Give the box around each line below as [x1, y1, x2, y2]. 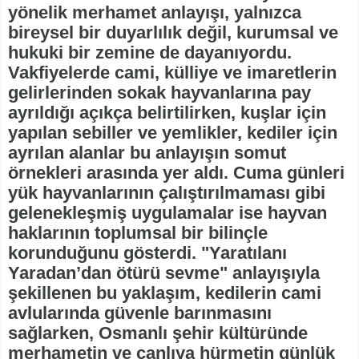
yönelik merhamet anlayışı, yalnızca [8, 2, 301, 23]
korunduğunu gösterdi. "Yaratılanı [8, 243, 287, 264]
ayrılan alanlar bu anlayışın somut [8, 143, 286, 163]
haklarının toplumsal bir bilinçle [8, 223, 268, 244]
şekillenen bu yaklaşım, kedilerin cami [8, 283, 321, 304]
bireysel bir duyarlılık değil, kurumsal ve [8, 22, 338, 43]
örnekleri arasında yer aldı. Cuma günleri [8, 163, 345, 184]
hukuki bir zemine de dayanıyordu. [8, 42, 292, 63]
